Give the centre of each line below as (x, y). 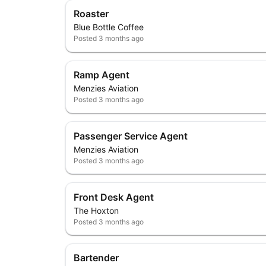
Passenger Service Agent (131, 136)
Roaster (91, 14)
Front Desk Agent (114, 197)
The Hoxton (96, 210)
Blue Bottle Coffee (109, 27)
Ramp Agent (102, 75)
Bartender (96, 258)
